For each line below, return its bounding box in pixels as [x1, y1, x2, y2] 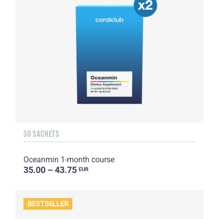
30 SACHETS [23, 129, 60, 139]
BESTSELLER [27, 199, 69, 208]
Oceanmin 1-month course [23, 155, 114, 165]
